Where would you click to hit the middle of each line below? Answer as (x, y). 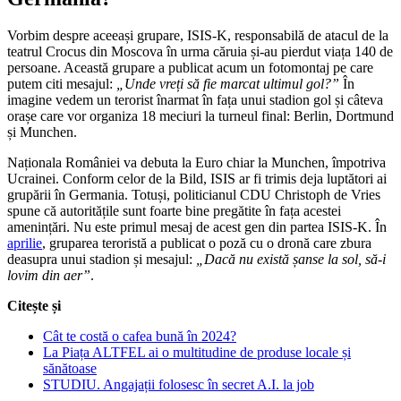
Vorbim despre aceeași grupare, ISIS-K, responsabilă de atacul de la (198, 36)
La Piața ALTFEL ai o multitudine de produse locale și (197, 353)
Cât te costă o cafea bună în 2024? (140, 337)
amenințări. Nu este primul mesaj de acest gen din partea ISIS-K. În (197, 227)
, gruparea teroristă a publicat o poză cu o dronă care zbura (207, 243)
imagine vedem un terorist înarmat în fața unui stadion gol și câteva (195, 100)
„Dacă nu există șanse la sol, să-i (291, 260)
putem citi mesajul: (62, 84)
